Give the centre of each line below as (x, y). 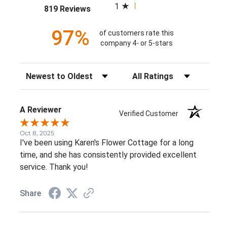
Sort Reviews (42, 73)
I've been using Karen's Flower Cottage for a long (107, 142)
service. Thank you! (54, 167)
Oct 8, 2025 (37, 133)
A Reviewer (41, 109)
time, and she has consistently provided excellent (108, 155)
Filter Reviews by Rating (169, 73)
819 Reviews (67, 9)
